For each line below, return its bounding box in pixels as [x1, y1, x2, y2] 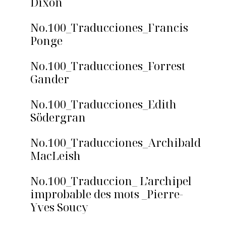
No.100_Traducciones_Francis [30, 20, 188, 35]
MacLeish [30, 148, 81, 163]
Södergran [30, 109, 86, 125]
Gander [30, 71, 69, 87]
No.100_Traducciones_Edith [30, 96, 177, 112]
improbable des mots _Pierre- [30, 186, 183, 202]
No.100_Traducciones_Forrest [30, 58, 186, 74]
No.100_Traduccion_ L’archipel [30, 173, 192, 189]
